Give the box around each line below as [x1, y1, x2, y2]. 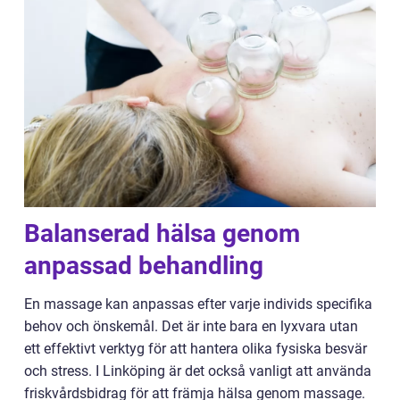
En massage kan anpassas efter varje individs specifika [24, 296, 372, 313]
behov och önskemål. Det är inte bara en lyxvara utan [24, 318, 358, 336]
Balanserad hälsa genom [24, 219, 300, 249]
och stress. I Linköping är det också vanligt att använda [24, 362, 371, 380]
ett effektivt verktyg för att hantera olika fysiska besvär [24, 340, 367, 358]
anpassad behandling [24, 251, 263, 281]
